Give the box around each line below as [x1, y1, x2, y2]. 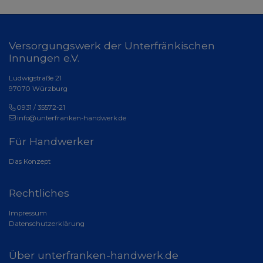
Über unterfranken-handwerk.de [9, 248, 178, 261]
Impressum [9, 208, 47, 217]
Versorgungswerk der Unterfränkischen [9, 39, 215, 52]
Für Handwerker [9, 134, 94, 147]
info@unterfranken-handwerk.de [17, 113, 126, 122]
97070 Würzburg [9, 84, 68, 93]
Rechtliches [9, 186, 69, 199]
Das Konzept [9, 157, 50, 166]
